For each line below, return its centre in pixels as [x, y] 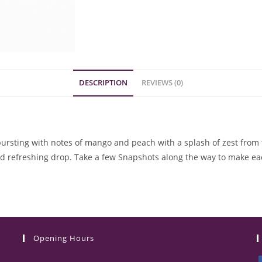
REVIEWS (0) [162, 83]
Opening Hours [63, 238]
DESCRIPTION [103, 83]
